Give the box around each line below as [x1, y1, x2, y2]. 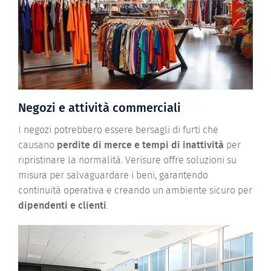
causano [18, 140, 57, 151]
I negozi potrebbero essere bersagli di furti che [18, 125, 218, 135]
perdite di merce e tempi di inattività [57, 140, 224, 151]
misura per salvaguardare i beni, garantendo [18, 171, 208, 181]
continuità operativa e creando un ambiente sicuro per [18, 186, 252, 196]
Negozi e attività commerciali [18, 102, 181, 115]
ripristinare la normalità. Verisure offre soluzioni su [18, 155, 237, 166]
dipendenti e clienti [18, 201, 106, 211]
